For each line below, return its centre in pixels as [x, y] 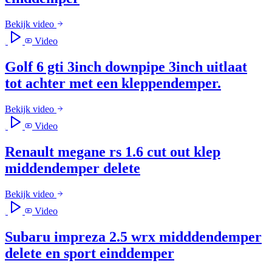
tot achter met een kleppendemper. [113, 83]
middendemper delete [73, 168]
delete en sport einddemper [90, 253]
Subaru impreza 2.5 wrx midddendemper [133, 236]
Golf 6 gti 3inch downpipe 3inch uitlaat [126, 67]
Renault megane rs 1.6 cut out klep [113, 151]
